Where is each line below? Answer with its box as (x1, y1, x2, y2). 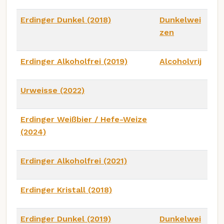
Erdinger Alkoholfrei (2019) (20, 56, 127, 66)
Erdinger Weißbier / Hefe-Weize (20, 114, 147, 124)
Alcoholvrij (159, 56, 201, 66)
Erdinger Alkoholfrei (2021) (20, 155, 127, 165)
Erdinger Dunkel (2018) (20, 14, 111, 24)
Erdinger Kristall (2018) (20, 184, 112, 194)
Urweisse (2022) (20, 85, 84, 95)
